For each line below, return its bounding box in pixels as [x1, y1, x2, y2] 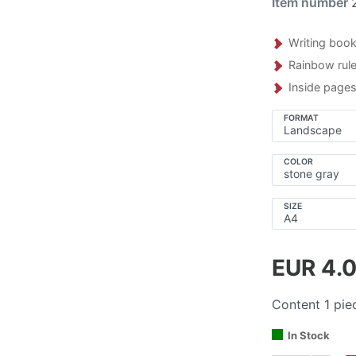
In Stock [287, 329, 330, 342]
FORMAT [283, 113, 319, 124]
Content [271, 296, 324, 313]
